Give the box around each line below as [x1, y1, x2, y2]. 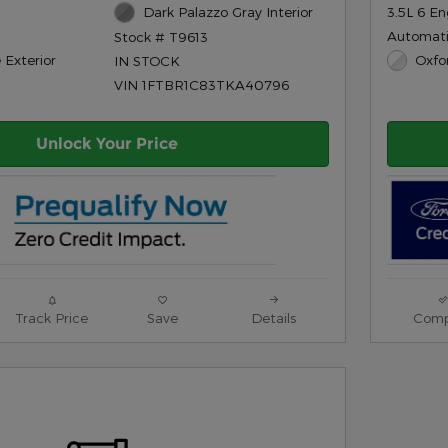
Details [251, 309, 296, 327]
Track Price [15, 309, 88, 327]
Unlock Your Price [36, 134, 178, 154]
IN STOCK [114, 51, 181, 69]
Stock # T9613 [114, 27, 209, 45]
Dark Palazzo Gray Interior [142, 3, 313, 21]
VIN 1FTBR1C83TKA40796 [114, 75, 290, 93]
